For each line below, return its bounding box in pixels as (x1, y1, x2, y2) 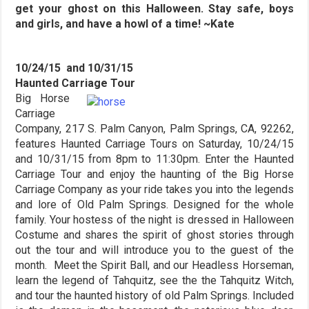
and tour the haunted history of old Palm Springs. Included (15, 288, 294, 302)
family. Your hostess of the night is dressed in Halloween (15, 212, 294, 226)
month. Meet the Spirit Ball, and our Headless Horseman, (15, 258, 294, 272)
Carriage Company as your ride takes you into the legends (15, 182, 294, 196)
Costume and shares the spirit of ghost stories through (15, 228, 294, 241)
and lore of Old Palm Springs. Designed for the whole (15, 197, 294, 211)
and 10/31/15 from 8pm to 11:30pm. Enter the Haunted (15, 152, 294, 166)
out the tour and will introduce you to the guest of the (15, 243, 294, 257)
